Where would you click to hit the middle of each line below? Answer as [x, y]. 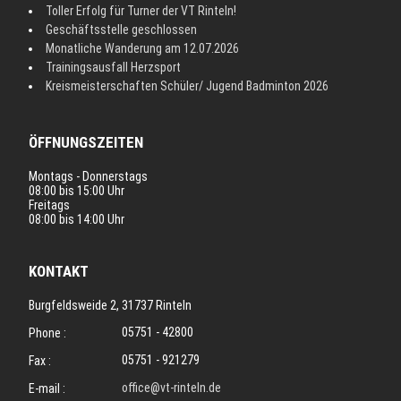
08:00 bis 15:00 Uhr [77, 191]
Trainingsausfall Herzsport [114, 68]
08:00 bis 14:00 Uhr [77, 220]
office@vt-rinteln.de [171, 388]
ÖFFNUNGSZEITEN [86, 143]
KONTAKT [59, 272]
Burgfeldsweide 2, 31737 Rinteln [111, 306]
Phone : [48, 333]
